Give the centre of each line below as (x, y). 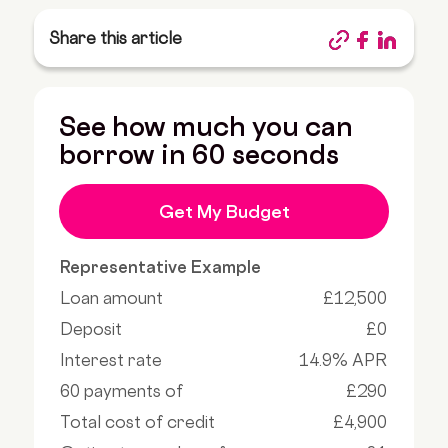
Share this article (116, 37)
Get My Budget (224, 212)
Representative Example (161, 267)
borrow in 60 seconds (199, 154)
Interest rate (111, 360)
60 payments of (122, 391)
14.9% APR (343, 360)
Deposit (91, 329)
